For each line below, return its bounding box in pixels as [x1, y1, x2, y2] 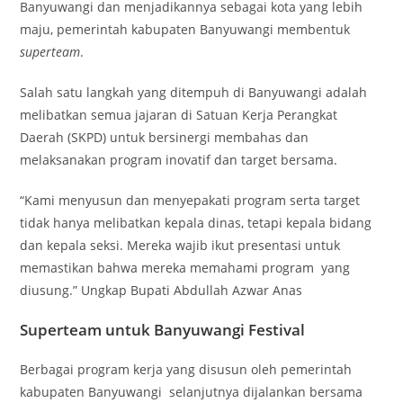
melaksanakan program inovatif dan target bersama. [20, 151, 338, 168]
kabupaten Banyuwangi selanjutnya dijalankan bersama [20, 383, 363, 400]
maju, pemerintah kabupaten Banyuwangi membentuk [20, 21, 351, 38]
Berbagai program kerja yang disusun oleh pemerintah [20, 361, 353, 378]
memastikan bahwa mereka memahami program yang [20, 259, 351, 276]
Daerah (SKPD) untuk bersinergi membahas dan [20, 129, 309, 146]
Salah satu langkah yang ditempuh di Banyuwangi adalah [20, 84, 368, 101]
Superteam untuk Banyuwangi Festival [20, 319, 306, 340]
